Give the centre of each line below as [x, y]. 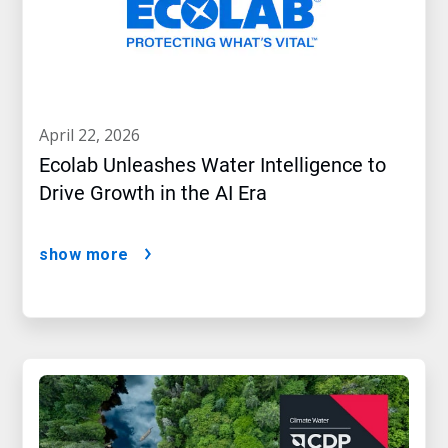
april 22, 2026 [94, 135]
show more [84, 255]
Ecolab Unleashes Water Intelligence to [212, 165]
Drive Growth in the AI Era [153, 193]
